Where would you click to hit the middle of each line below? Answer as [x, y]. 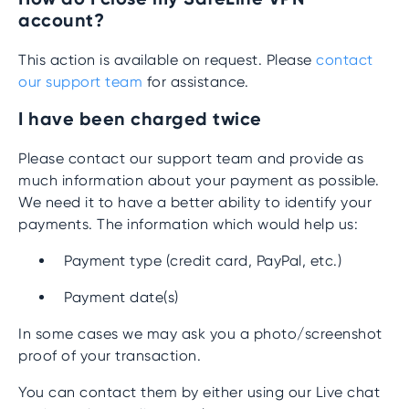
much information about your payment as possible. [199, 180]
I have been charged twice [140, 119]
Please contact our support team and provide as [191, 158]
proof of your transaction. [110, 356]
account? [61, 20]
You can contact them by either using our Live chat [199, 392]
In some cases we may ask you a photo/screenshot [200, 334]
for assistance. [195, 82]
